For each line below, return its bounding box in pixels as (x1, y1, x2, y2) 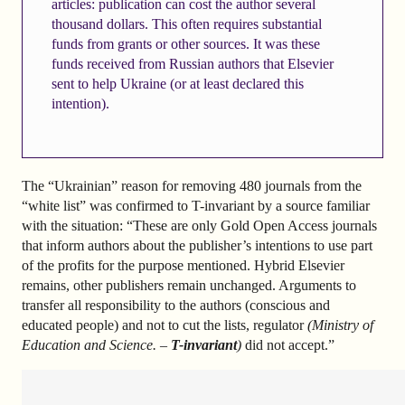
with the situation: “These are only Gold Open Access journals (22, 218, 377, 234)
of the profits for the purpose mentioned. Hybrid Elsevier (22, 258, 344, 274)
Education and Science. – (22, 337, 171, 353)
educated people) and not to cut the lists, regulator (22, 317, 307, 334)
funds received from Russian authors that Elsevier (51, 55, 334, 71)
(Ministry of (307, 317, 373, 334)
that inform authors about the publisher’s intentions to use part (22, 238, 372, 254)
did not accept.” (241, 337, 334, 353)
